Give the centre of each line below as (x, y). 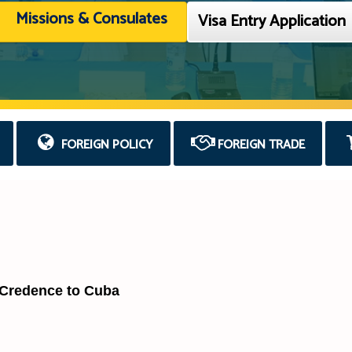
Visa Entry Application (271, 21)
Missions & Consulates (91, 19)
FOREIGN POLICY (105, 145)
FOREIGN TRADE (260, 145)
